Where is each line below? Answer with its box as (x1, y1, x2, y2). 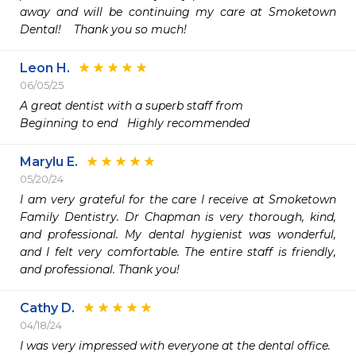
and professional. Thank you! (20, 262, 180, 277)
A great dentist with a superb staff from (20, 99, 243, 113)
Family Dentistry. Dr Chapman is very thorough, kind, (20, 210, 336, 224)
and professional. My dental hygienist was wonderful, (20, 227, 336, 242)
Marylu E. (20, 154, 78, 169)
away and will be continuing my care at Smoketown (20, 5, 336, 19)
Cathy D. (20, 300, 75, 315)
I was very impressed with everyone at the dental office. (20, 339, 331, 353)
